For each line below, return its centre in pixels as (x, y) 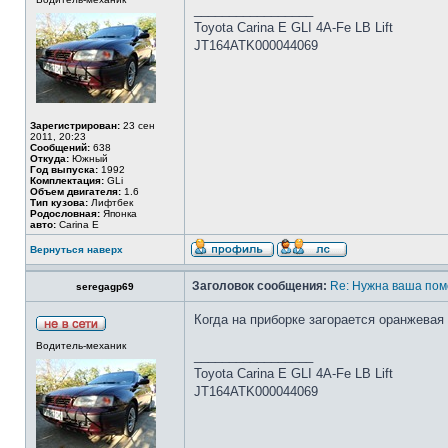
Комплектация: (67, 180)
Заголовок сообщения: (259, 286)
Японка (118, 213)
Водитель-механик (81, 345)
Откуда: (49, 158)
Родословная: (65, 213)
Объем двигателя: (75, 191)
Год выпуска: (64, 169)
